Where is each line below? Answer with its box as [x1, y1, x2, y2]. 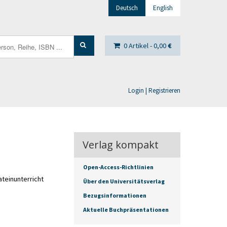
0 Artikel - [124, 41, 154, 50]
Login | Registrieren [128, 86, 180, 95]
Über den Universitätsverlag [83, 177, 165, 185]
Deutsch [116, 4, 138, 12]
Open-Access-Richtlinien [83, 163, 154, 171]
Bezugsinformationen [83, 192, 146, 199]
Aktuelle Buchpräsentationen [83, 206, 169, 213]
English [153, 4, 173, 12]
